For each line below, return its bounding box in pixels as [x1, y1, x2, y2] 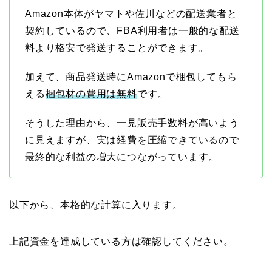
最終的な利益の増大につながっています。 [25, 151, 219, 162]
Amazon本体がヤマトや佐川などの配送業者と [25, 8, 237, 19]
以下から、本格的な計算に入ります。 [9, 199, 183, 210]
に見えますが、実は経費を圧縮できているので [25, 134, 239, 145]
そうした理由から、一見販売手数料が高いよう [25, 117, 239, 128]
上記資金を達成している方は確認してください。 [9, 236, 234, 246]
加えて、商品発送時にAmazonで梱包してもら [25, 71, 237, 82]
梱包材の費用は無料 [45, 88, 137, 99]
